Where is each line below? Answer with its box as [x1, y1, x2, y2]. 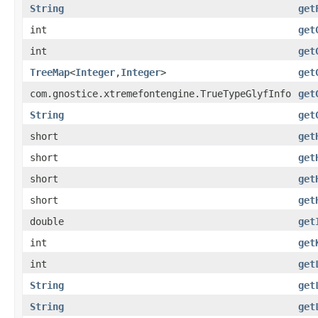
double [30, 215, 64, 227]
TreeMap [30, 66, 70, 78]
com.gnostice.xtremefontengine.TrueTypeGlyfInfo [30, 87, 291, 99]
